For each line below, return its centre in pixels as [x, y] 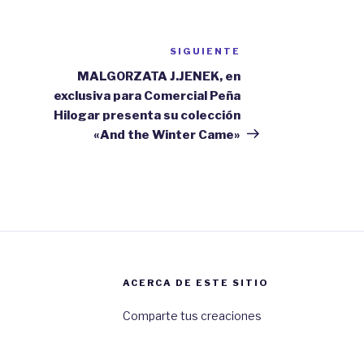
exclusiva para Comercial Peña [147, 95]
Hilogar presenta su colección [147, 115]
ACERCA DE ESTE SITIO [195, 282]
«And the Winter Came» [167, 134]
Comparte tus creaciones [192, 315]
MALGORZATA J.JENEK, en [159, 76]
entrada [268, 73]
